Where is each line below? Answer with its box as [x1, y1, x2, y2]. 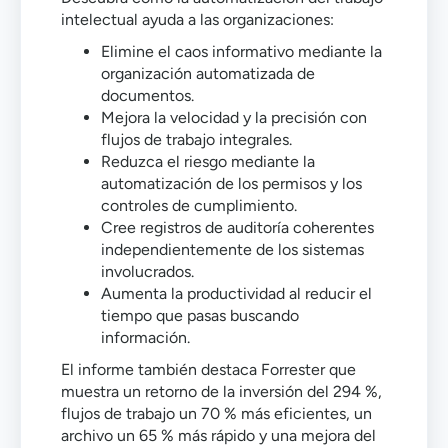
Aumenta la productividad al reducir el [101, 284, 372, 303]
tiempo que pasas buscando [101, 306, 299, 325]
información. [101, 328, 190, 347]
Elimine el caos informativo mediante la [101, 42, 382, 61]
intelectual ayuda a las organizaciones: [61, 10, 334, 29]
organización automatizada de [101, 64, 315, 83]
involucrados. [101, 262, 194, 281]
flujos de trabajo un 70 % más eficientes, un [61, 404, 372, 423]
